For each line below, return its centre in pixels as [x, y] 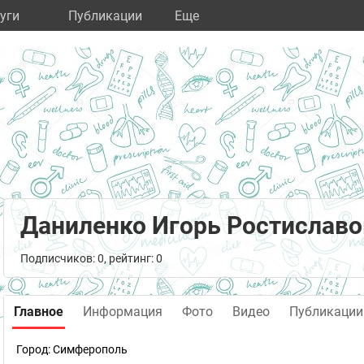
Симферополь [90, 349]
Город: [35, 349]
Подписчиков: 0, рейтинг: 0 [91, 258]
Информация [123, 312]
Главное [39, 312]
